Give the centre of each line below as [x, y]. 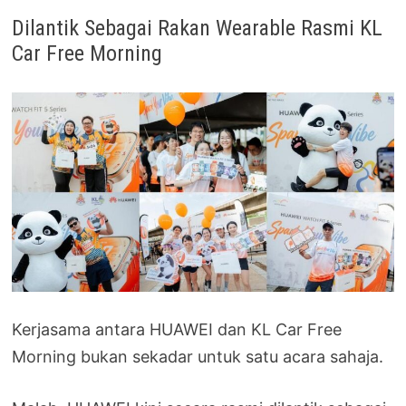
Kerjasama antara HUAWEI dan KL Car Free [177, 330]
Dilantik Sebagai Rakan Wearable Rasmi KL [198, 28]
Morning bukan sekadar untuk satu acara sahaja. [198, 357]
